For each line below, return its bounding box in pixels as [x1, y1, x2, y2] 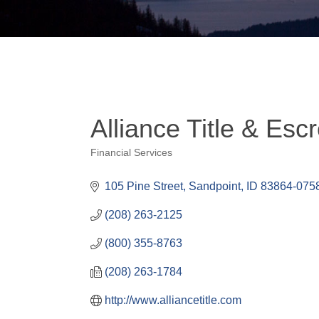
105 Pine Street [105, 180, 183, 193]
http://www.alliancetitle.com [105, 294, 241, 307]
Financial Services [90, 147, 172, 159]
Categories [90, 156, 158, 172]
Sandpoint [189, 180, 241, 193]
